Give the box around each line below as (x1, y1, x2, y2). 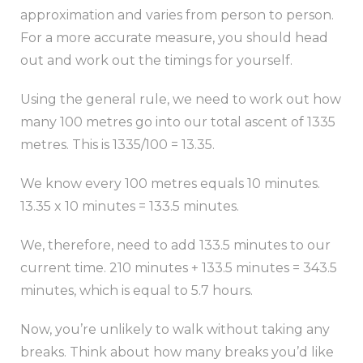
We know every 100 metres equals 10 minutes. (20, 175, 320, 191)
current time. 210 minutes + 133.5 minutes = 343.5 (20, 259, 337, 275)
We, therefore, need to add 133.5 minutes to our (20, 237, 331, 253)
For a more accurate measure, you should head (20, 29, 328, 45)
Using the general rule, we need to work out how (20, 91, 341, 107)
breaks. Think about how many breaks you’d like (20, 344, 334, 360)
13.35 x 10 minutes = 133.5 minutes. (20, 198, 239, 214)
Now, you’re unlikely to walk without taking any (20, 321, 330, 337)
